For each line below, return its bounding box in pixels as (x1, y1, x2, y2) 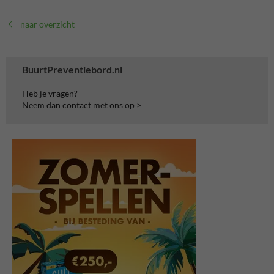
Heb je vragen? (22, 87, 78, 98)
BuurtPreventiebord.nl (22, 63, 122, 75)
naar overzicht (20, 18, 75, 29)
